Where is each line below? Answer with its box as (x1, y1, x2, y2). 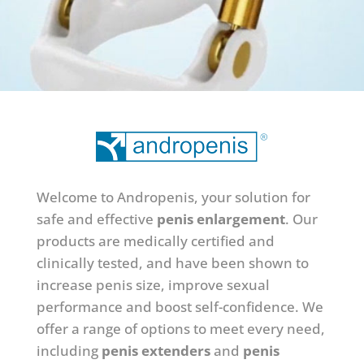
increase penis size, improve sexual (36, 275, 270, 294)
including (36, 341, 102, 360)
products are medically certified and (36, 232, 275, 250)
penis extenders (101, 341, 210, 360)
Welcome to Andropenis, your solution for (36, 188, 310, 206)
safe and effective (36, 210, 157, 228)
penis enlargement (156, 210, 285, 228)
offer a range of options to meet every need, (36, 319, 325, 338)
